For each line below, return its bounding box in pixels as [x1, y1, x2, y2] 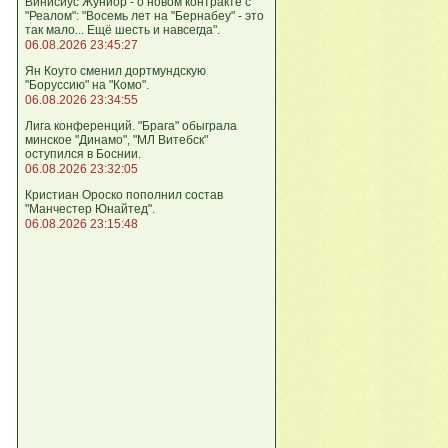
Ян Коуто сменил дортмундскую [25, 64, 206, 78]
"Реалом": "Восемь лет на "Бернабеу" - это [25, 9, 264, 23]
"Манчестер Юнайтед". [25, 202, 155, 216]
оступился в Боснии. [25, 147, 141, 161]
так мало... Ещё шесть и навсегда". [25, 23, 220, 37]
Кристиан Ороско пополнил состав [25, 188, 223, 202]
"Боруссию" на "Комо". [25, 78, 149, 92]
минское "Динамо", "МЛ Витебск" [25, 133, 208, 147]
